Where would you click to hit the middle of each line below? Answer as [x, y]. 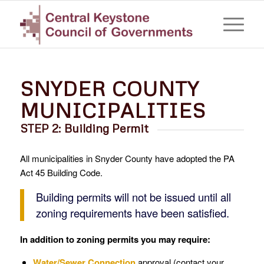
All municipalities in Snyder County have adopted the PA [127, 159]
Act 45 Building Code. [61, 173]
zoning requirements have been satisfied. [132, 212]
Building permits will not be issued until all [133, 197]
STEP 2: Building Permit [84, 128]
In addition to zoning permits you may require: [115, 239]
